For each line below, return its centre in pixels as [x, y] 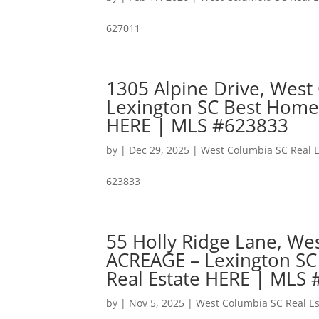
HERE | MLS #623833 [198, 125]
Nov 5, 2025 [157, 303]
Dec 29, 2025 [159, 150]
